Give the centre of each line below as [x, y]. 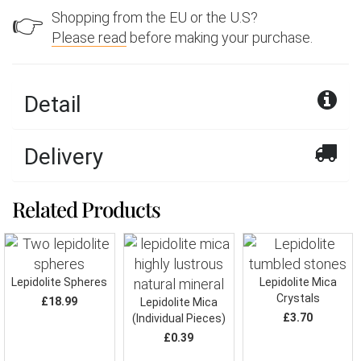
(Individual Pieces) [178, 318]
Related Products [86, 209]
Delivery [64, 157]
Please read [89, 37]
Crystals [298, 298]
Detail [53, 104]
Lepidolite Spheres [60, 282]
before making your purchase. [220, 37]
